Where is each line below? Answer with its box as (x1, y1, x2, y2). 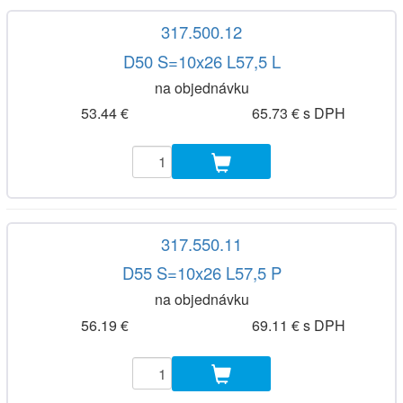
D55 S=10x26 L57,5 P (121, 261, 282, 285)
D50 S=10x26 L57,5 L (122, 49, 281, 73)
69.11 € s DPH (251, 314, 345, 336)
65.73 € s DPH (251, 103, 345, 124)
